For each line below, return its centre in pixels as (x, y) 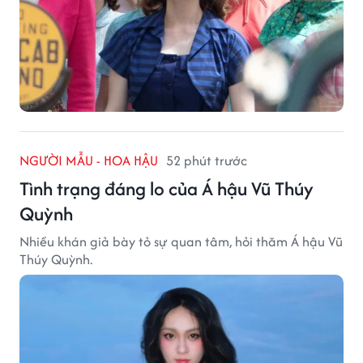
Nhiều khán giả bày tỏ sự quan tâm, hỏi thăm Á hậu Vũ (181, 241)
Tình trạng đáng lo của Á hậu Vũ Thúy (167, 188)
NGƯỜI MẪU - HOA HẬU (89, 160)
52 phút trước (207, 160)
